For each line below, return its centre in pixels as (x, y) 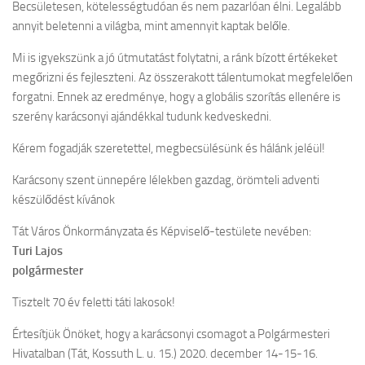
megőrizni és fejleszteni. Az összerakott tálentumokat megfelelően (182, 77)
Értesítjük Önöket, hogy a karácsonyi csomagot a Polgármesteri (171, 334)
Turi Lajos (37, 251)
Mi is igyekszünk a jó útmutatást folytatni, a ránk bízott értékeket (175, 58)
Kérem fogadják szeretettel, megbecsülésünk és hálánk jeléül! (169, 148)
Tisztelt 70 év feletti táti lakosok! (94, 302)
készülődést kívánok (64, 200)
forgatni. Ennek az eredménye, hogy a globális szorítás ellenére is (176, 97)
